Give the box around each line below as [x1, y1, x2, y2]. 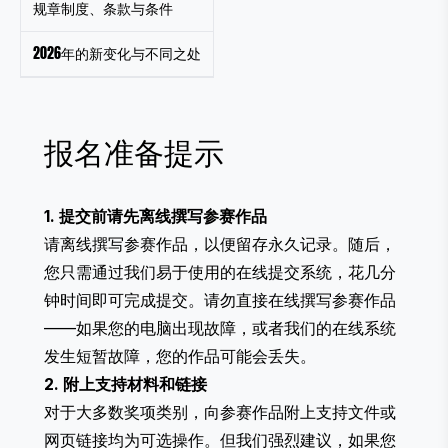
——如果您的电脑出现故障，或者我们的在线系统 [44, 318, 396, 339]
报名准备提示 [44, 129, 224, 175]
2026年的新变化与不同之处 [33, 43, 201, 65]
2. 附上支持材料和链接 [44, 374, 207, 395]
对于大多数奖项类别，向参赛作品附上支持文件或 [44, 402, 396, 423]
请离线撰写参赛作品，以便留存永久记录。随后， [44, 234, 396, 255]
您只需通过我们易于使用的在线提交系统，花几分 [44, 262, 396, 283]
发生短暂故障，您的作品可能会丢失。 [44, 346, 316, 367]
